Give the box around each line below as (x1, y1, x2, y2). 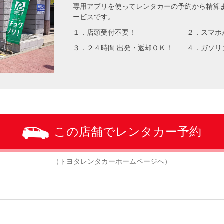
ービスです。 (73, 13, 115, 21)
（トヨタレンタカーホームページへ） (52, 157, 171, 165)
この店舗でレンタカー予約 (54, 124, 201, 138)
